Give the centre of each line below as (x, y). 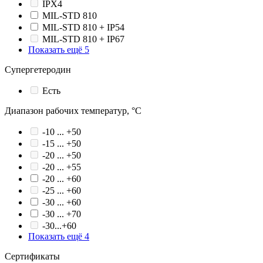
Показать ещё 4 (59, 237)
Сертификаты (32, 257)
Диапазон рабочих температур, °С (73, 111)
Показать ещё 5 (59, 50)
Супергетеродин (38, 70)
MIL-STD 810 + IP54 (83, 28)
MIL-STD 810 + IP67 (83, 39)
